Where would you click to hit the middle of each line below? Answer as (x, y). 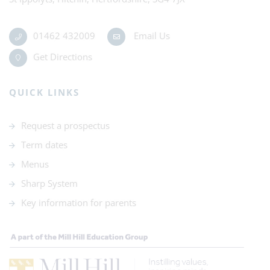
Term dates (44, 145)
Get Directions (63, 57)
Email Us (151, 36)
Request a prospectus (65, 125)
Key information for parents (79, 202)
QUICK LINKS (44, 92)
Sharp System (49, 183)
